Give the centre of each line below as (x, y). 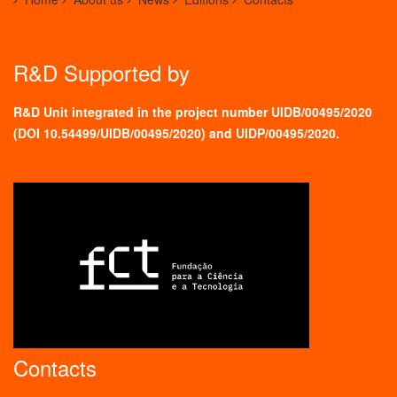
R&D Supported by (101, 72)
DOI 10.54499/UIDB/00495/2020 (109, 132)
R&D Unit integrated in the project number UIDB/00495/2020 (193, 111)
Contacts (55, 368)
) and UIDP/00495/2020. (270, 132)
